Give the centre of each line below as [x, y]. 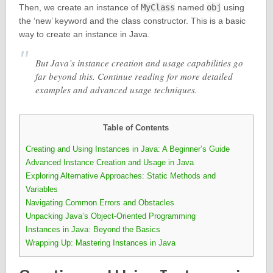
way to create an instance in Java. [84, 34]
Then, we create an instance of [80, 7]
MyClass [158, 7]
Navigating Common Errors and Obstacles [100, 203]
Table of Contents [136, 128]
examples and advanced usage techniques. [116, 90]
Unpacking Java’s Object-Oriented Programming [110, 216]
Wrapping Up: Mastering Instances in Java [100, 243]
